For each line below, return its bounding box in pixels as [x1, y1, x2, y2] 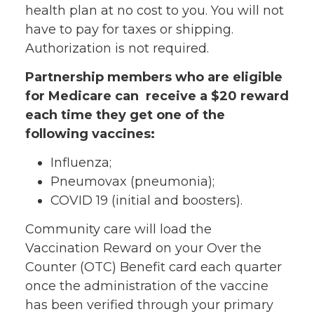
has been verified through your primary [25, 296, 273, 313]
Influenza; [50, 154, 111, 170]
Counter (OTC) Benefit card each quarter [25, 259, 282, 275]
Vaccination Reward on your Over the [25, 240, 261, 256]
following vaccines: [25, 125, 155, 142]
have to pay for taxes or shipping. [25, 21, 233, 37]
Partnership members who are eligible [25, 69, 282, 85]
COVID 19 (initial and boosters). [50, 192, 243, 208]
